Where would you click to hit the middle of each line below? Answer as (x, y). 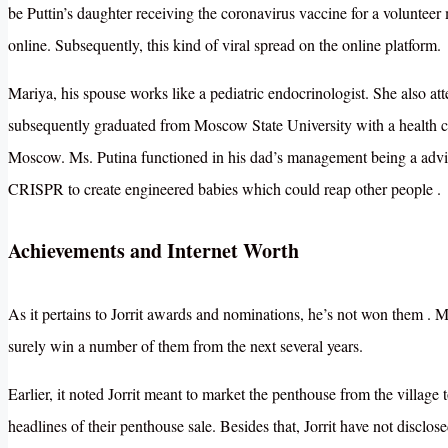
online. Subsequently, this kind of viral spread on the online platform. (224, 44)
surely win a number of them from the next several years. (185, 345)
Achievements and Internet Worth (153, 251)
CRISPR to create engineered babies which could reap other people (222, 188)
